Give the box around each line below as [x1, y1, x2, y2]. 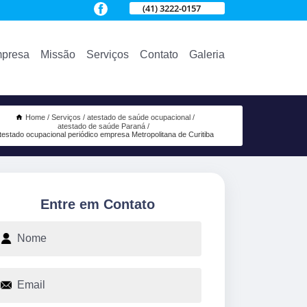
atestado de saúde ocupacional [86, 113, 191, 122]
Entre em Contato [40, 196, 155, 212]
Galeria [189, 48, 225, 60]
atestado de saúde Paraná [58, 122, 146, 131]
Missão [40, 48, 75, 60]
